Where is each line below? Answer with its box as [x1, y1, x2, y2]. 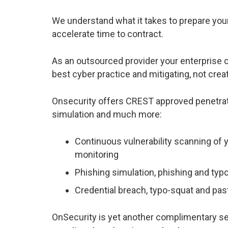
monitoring [75, 149, 119, 160]
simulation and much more [52, 109, 160, 120]
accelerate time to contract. [52, 28, 163, 40]
